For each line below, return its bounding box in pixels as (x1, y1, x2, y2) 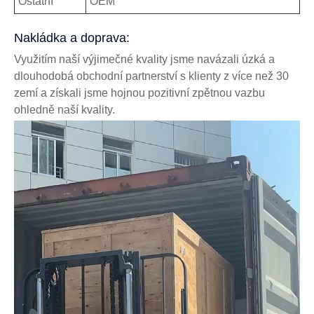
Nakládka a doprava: (14, 31, 130, 46)
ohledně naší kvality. (14, 104, 115, 116)
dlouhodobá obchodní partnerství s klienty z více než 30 (14, 70, 289, 83)
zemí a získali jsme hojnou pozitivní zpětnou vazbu (14, 87, 265, 100)
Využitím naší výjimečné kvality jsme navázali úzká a (14, 53, 275, 66)
